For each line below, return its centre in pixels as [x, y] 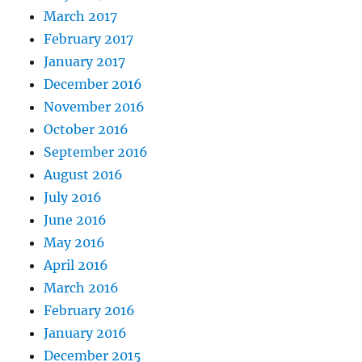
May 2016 [75, 242]
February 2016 [90, 310]
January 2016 [86, 333]
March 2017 [81, 16]
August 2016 [84, 174]
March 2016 [82, 287]
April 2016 [76, 265]
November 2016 [95, 106]
